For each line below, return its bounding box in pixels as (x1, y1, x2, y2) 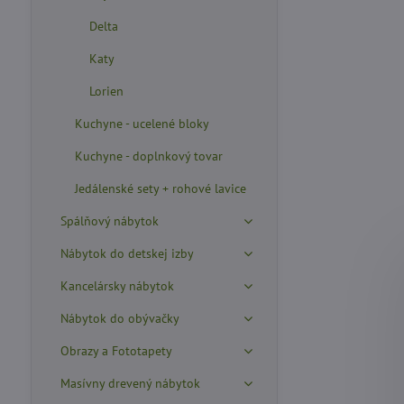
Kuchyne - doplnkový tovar (74, 148, 223, 164)
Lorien (88, 83, 124, 99)
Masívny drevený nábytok (60, 375, 200, 391)
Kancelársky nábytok (60, 278, 174, 294)
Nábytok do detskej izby (60, 245, 194, 262)
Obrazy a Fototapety (60, 343, 172, 359)
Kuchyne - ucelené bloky (74, 115, 209, 132)
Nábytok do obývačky (60, 310, 179, 326)
